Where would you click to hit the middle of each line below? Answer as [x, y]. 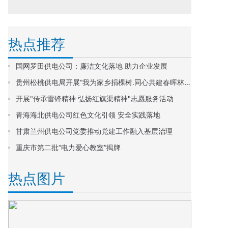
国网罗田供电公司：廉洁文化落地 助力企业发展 [92, 66]
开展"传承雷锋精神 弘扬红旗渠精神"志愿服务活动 [95, 98]
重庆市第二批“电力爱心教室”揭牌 [68, 147]
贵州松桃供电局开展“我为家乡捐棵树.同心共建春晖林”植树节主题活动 [187, 82]
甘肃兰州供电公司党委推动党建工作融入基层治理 [94, 131]
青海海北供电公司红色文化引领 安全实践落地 [88, 115]
